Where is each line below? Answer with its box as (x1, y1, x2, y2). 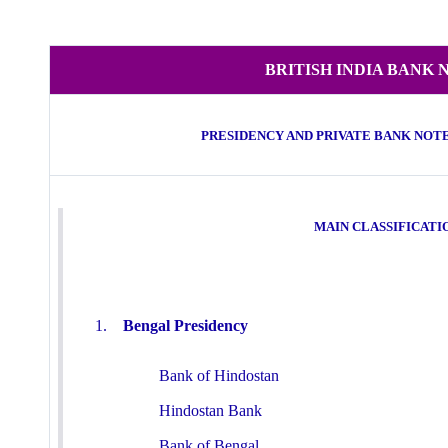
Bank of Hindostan (159, 367, 279, 385)
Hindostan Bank (75, 402, 262, 420)
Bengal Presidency (123, 317, 248, 335)
